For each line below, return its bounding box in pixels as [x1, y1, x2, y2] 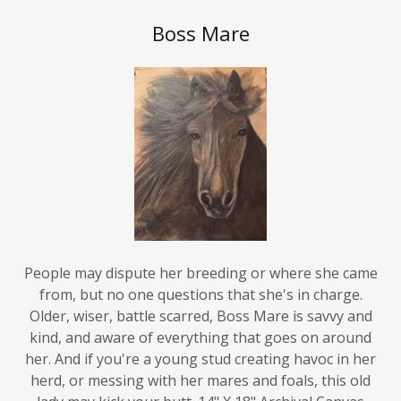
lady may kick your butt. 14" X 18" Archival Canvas [37, 371, 364, 391]
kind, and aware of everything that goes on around [30, 306, 371, 327]
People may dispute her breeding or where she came [23, 242, 378, 262]
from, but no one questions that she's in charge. [38, 263, 363, 284]
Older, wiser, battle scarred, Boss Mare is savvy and [29, 285, 372, 305]
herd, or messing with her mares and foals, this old [30, 349, 371, 370]
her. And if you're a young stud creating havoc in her [25, 328, 376, 348]
